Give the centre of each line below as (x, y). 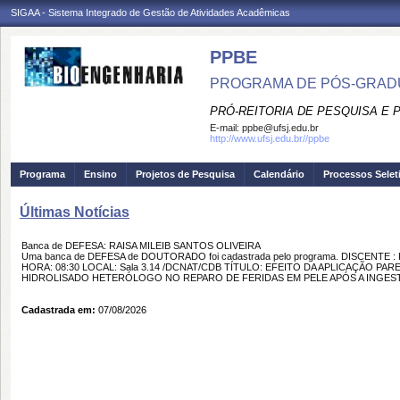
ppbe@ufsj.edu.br (280, 128)
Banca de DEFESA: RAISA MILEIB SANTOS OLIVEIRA (141, 246)
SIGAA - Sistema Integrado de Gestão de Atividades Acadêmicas (150, 12)
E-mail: (226, 128)
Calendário (279, 174)
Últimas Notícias (75, 212)
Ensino (100, 174)
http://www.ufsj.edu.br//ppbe (270, 138)
